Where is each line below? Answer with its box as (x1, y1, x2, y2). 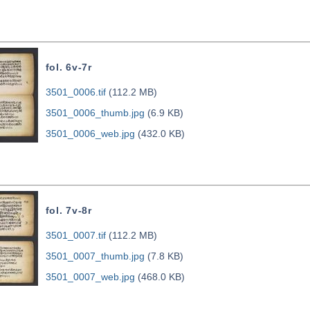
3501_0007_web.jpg (45, 271, 135, 283)
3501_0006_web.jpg (45, 128, 135, 140)
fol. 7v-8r (45, 205, 92, 217)
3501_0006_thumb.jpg (45, 107, 145, 119)
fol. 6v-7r (45, 62, 92, 73)
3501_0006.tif (45, 86, 106, 98)
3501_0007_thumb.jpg (45, 250, 145, 262)
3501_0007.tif (45, 230, 106, 241)
